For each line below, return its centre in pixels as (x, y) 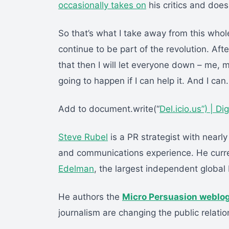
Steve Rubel (83, 137)
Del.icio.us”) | (188, 109)
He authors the (90, 197)
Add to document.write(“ (109, 109)
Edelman (76, 169)
